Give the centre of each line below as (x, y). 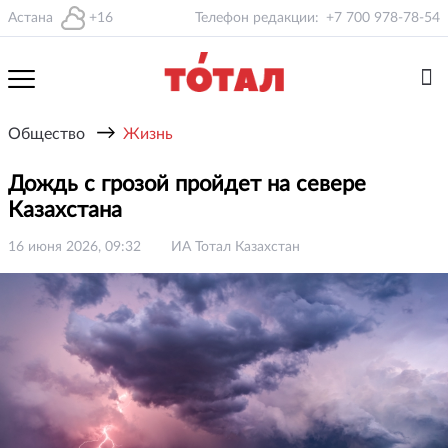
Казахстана (68, 210)
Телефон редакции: (257, 18)
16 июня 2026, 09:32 (74, 247)
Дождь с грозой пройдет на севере (187, 184)
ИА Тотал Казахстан (235, 247)
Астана (30, 18)
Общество (46, 134)
